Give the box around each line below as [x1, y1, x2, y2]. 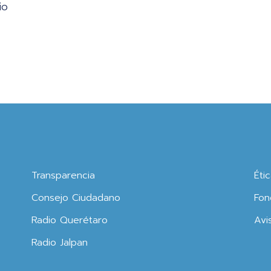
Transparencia [31, 168, 96, 183]
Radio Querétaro [31, 212, 108, 227]
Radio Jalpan [31, 235, 88, 250]
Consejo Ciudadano [31, 190, 121, 205]
